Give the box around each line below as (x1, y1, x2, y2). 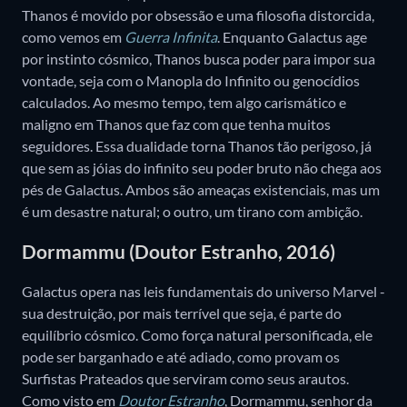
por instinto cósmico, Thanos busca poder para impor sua (22, 49, 375, 67)
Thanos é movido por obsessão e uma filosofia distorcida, (22, 5, 374, 24)
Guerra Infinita (124, 27, 217, 45)
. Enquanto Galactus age (217, 27, 367, 45)
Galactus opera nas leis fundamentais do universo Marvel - (22, 283, 385, 301)
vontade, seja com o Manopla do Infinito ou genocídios (22, 71, 360, 89)
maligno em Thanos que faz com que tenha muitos (22, 114, 331, 133)
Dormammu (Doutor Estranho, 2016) (22, 240, 335, 263)
